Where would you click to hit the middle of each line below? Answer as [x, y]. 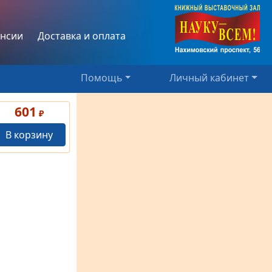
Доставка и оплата [82, 36]
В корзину [29, 135]
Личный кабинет [209, 78]
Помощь [101, 77]
